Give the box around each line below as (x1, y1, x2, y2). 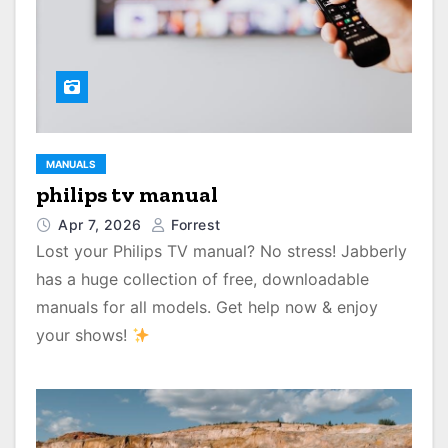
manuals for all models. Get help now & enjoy (36, 297, 378, 317)
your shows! (36, 325, 132, 345)
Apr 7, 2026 (58, 216, 146, 233)
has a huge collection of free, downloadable (36, 269, 369, 289)
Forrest (166, 216, 221, 233)
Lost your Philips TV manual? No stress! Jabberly (36, 241, 407, 261)
